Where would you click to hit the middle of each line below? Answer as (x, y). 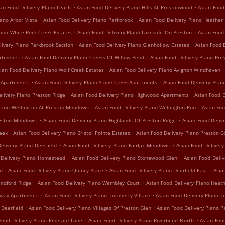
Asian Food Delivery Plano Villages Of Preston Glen (90, 208)
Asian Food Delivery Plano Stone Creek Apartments (96, 82)
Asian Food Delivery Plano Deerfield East (158, 170)
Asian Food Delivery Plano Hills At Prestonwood (135, 7)
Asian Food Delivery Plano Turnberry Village (97, 195)
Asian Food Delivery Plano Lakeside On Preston (135, 32)
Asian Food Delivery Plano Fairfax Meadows (116, 145)
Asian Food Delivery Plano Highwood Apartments (130, 95)
